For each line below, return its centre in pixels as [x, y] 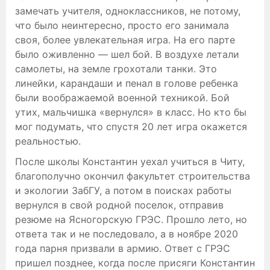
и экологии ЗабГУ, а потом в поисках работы [123, 190]
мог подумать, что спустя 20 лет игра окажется [131, 126]
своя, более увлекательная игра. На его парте [125, 39]
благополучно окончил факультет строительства [133, 176]
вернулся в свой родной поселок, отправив [119, 205]
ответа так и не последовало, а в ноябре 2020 [127, 234]
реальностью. [48, 141]
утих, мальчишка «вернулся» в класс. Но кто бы [131, 112]
